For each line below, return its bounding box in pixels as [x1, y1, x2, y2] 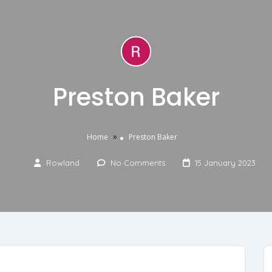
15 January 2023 [195, 157, 256, 168]
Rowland [46, 157, 80, 168]
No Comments [110, 157, 165, 168]
